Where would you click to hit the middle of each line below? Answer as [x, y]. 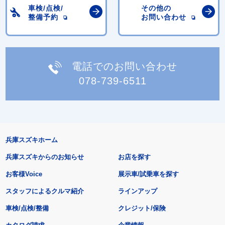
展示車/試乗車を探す [149, 174]
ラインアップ [138, 191]
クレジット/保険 [142, 208]
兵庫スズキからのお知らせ [44, 157]
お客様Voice [24, 174]
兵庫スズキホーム [31, 140]
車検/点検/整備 [27, 208]
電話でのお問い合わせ [124, 67]
